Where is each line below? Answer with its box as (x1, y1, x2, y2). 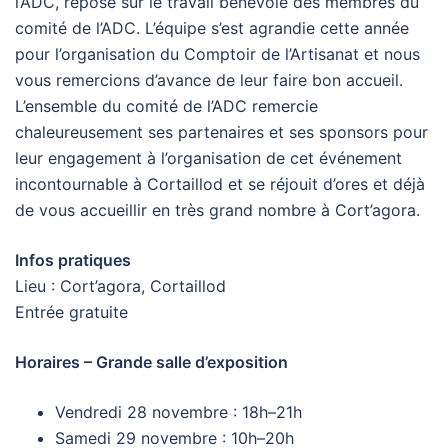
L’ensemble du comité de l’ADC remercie (15, 95, 318, 116)
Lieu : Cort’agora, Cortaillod (15, 275, 226, 296)
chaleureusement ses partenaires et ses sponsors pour (15, 121, 428, 142)
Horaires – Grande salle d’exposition (15, 351, 288, 372)
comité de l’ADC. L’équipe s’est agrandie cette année (15, 17, 409, 38)
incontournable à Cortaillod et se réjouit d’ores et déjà (15, 173, 425, 194)
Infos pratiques (15, 249, 131, 270)
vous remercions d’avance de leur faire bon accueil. (15, 69, 403, 90)
